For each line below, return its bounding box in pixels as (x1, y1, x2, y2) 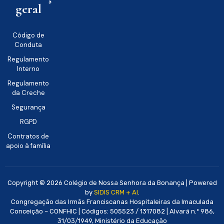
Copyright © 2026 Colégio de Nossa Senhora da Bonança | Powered (7, 178, 217, 186)
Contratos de (7, 131, 49, 140)
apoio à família (6, 141, 51, 150)
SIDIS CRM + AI (93, 188, 138, 196)
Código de (12, 30, 44, 39)
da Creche (11, 88, 45, 97)
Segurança (11, 102, 45, 111)
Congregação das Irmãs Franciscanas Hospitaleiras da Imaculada (10, 197, 213, 205)
